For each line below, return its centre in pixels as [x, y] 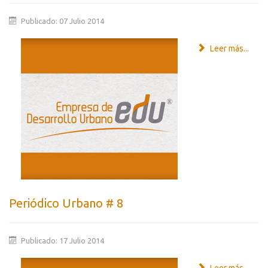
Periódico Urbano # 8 [66, 203]
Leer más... [228, 49]
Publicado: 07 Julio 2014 [63, 21]
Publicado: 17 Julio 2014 [63, 241]
